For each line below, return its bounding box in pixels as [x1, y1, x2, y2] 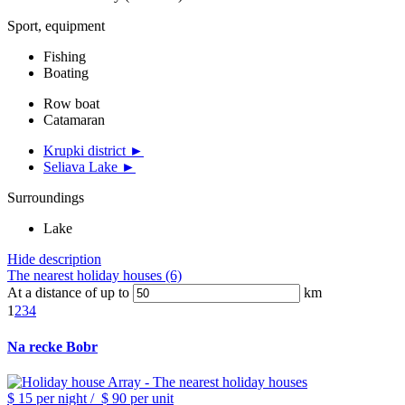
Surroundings [7, 190, 84, 206]
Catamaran [43, 112, 105, 128]
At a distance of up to [7, 285, 129, 301]
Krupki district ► [43, 143, 144, 159]
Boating [43, 65, 89, 81]
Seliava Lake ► [43, 159, 136, 175]
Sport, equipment [7, 18, 105, 34]
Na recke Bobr [7, 338, 98, 354]
